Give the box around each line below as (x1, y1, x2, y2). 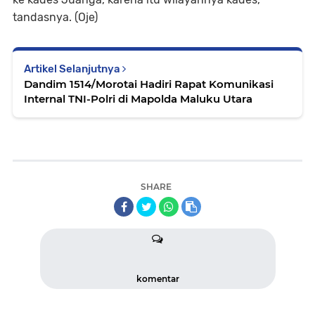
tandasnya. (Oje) (13, 11, 98, 24)
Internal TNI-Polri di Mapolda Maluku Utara (24, 92, 252, 105)
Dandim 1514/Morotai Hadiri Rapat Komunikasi (24, 77, 274, 91)
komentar (136, 274, 179, 284)
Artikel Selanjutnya (24, 63, 122, 75)
